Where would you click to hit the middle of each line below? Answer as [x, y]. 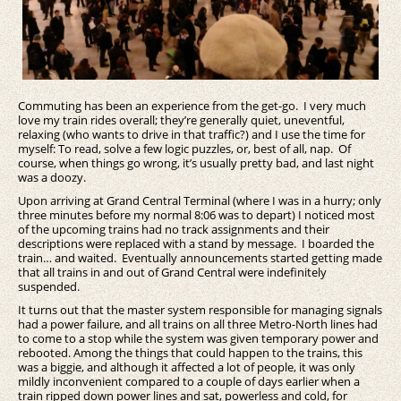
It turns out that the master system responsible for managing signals [200, 310]
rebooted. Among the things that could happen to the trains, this [190, 353]
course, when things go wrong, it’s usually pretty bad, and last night [196, 163]
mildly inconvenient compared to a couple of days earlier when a [189, 382]
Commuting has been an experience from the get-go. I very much [192, 106]
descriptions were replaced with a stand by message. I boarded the [196, 244]
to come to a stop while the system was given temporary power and [198, 339]
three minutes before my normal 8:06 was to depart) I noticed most [196, 215]
